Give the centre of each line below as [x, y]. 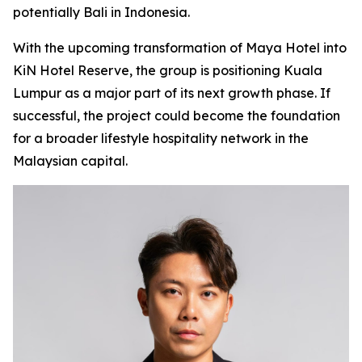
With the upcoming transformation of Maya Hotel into [180, 48]
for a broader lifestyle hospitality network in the [161, 139]
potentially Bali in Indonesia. [101, 13]
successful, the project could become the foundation [177, 116]
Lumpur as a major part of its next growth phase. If [172, 93]
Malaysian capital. [70, 161]
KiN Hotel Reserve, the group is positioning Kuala [168, 71]
